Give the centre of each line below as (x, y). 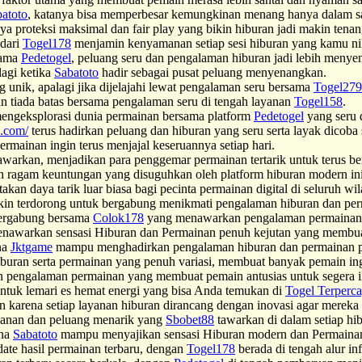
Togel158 (318, 101)
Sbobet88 (190, 319)
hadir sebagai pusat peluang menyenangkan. (213, 72)
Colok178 (118, 217)
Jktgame (32, 246)
